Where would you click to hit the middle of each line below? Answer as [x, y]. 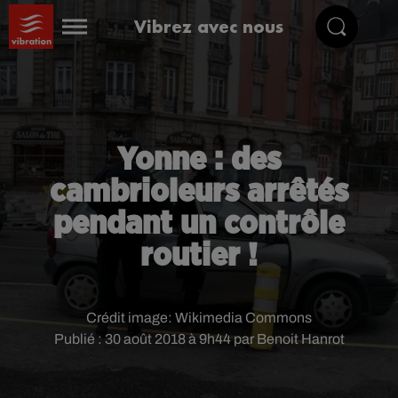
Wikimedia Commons [243, 318]
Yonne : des [199, 160]
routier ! [199, 256]
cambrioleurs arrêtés [199, 192]
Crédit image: [131, 318]
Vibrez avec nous [209, 26]
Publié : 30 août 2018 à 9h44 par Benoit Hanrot [199, 339]
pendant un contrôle [199, 224]
